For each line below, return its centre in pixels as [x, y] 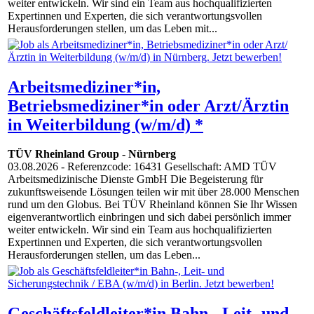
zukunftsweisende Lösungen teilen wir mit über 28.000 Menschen [153, 192]
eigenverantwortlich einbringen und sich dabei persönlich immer [149, 217]
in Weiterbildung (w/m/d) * [105, 124]
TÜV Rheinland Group [63, 154]
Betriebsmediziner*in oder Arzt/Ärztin [148, 105]
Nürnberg [152, 154]
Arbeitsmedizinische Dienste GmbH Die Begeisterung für [135, 179]
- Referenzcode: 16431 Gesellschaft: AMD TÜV [168, 167]
